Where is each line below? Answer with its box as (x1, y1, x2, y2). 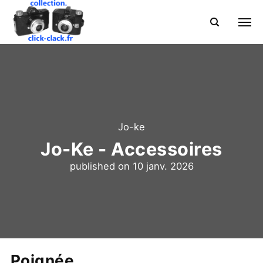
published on (69, 160, 133, 173)
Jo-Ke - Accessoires (41, 138, 222, 160)
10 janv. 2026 (132, 160, 194, 173)
